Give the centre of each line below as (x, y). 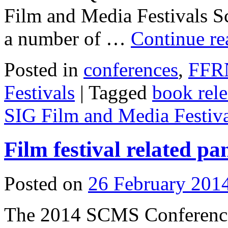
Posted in (41, 70)
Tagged (118, 93)
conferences (131, 70)
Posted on (44, 184)
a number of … (67, 39)
